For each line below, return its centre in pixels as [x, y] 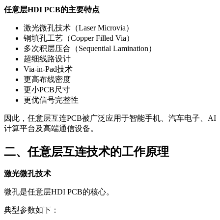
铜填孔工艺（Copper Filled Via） [79, 38]
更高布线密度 [47, 79]
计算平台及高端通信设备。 [51, 128]
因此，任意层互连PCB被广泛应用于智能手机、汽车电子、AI [110, 118]
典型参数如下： [31, 210]
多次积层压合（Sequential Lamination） [90, 48]
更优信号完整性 [51, 100]
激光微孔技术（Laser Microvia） [79, 27]
